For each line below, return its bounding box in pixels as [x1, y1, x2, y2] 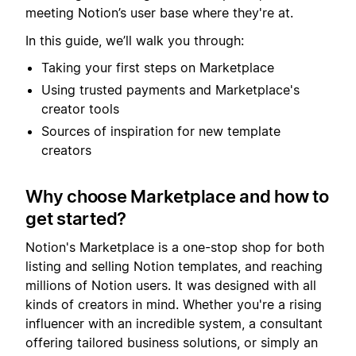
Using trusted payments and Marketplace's [41, 81, 300, 98]
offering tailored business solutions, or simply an [25, 335, 318, 351]
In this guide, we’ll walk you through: [25, 32, 244, 48]
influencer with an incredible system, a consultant [25, 315, 323, 332]
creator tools [41, 100, 119, 117]
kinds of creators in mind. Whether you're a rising [25, 296, 322, 313]
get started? [25, 207, 126, 229]
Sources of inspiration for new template [41, 122, 281, 139]
